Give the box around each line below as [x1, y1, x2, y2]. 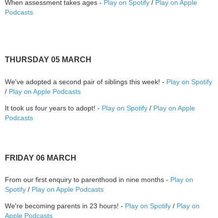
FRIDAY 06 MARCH [5, 153, 76, 162]
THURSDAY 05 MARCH [5, 55, 91, 64]
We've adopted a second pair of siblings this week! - [5, 77, 166, 86]
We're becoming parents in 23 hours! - [5, 202, 125, 210]
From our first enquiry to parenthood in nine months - [5, 176, 170, 184]
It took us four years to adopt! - [5, 104, 102, 112]
